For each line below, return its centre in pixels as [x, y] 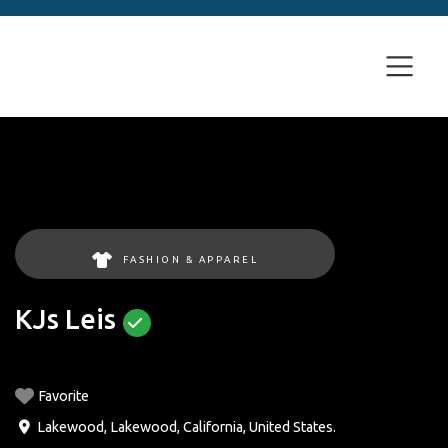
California [212, 426]
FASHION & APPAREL [190, 259]
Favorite [63, 395]
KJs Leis [65, 319]
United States [290, 426]
